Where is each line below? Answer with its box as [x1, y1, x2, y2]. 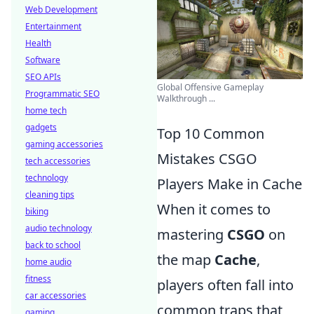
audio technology [25, 222, 92, 234]
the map [157, 250, 214, 270]
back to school [25, 239, 81, 251]
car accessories [25, 289, 86, 301]
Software [25, 54, 60, 66]
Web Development [25, 4, 97, 15]
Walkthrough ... [157, 93, 215, 105]
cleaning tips [25, 189, 74, 200]
